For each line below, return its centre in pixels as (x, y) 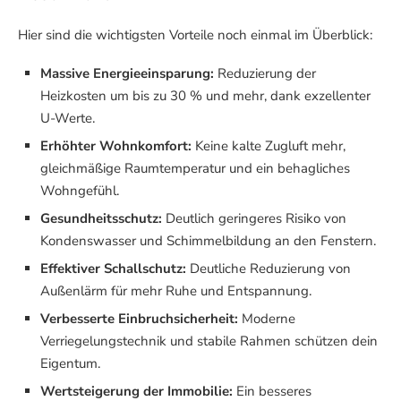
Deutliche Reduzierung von (269, 269)
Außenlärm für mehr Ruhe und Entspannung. (176, 291)
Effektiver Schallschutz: (113, 269)
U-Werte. (68, 119)
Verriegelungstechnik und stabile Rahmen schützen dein (209, 341)
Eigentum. (70, 364)
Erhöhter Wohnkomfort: (116, 146)
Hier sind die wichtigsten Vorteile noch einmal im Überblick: (195, 35)
